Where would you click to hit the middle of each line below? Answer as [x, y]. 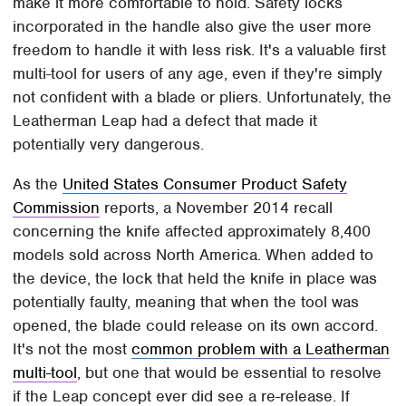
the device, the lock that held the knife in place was [195, 278]
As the [38, 184]
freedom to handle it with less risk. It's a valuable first [200, 49]
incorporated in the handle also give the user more [193, 26]
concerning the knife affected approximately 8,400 [192, 231]
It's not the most [72, 348]
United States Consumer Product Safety [205, 184]
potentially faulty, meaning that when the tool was [186, 301]
